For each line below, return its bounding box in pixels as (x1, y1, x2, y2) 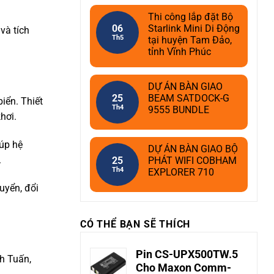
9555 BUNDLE (148, 104, 209, 116)
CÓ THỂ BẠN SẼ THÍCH (80, 218, 191, 230)
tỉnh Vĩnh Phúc (148, 46, 211, 57)
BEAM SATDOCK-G (148, 92, 229, 104)
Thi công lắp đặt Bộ (148, 11, 233, 23)
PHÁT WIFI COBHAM (148, 155, 237, 166)
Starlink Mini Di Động (148, 23, 240, 34)
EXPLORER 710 (148, 166, 214, 178)
